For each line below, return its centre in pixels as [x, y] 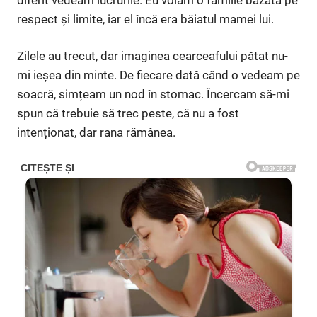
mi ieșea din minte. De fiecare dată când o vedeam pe [158, 75]
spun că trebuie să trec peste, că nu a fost [128, 114]
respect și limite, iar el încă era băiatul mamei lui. [145, 19]
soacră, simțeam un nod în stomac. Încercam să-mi [153, 94]
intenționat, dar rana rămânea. [96, 133]
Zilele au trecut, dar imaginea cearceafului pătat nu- [152, 56]
